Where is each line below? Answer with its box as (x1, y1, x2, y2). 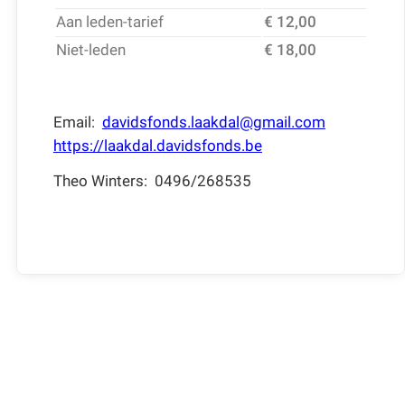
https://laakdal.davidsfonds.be (52, 136, 262, 155)
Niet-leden (55, 41, 126, 60)
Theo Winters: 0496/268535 (52, 172, 251, 191)
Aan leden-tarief (55, 13, 164, 32)
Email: (52, 112, 102, 131)
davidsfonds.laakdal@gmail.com (101, 112, 325, 131)
